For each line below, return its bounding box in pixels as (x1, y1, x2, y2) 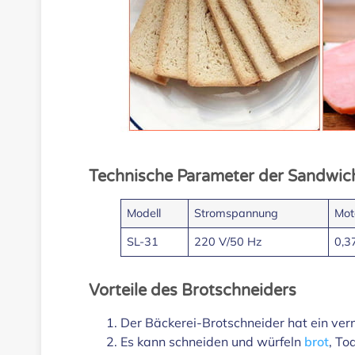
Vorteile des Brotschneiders (89, 281, 296, 300)
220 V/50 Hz (194, 234, 262, 249)
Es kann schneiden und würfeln (120, 333, 304, 349)
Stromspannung (194, 205, 279, 220)
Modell (127, 205, 162, 220)
